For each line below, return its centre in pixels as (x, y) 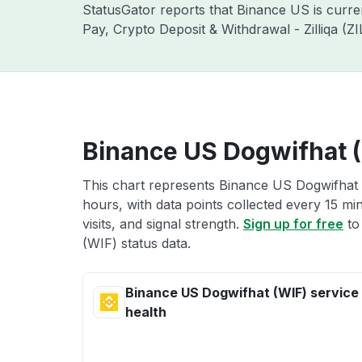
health (146, 312)
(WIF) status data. (137, 243)
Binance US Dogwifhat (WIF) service (242, 293)
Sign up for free (293, 224)
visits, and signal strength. (163, 224)
